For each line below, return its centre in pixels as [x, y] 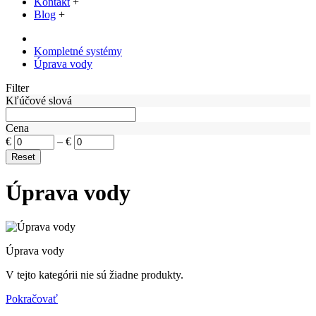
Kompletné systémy [78, 51]
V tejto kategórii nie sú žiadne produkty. [95, 275]
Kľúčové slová [39, 101]
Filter [17, 88]
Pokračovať [32, 299]
